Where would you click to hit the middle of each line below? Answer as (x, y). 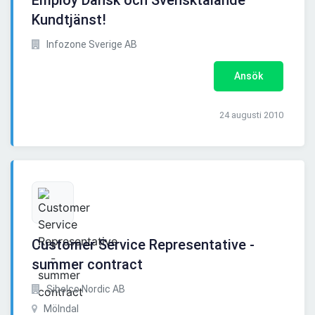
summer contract (87, 265)
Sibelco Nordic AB (85, 289)
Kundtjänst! (69, 20)
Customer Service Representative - (143, 245)
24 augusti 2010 (251, 115)
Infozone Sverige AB (91, 45)
